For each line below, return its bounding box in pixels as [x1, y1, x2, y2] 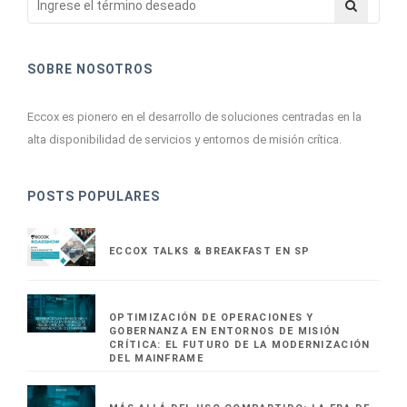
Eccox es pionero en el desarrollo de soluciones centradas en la [27, 110, 362, 124]
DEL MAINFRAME [109, 352, 203, 365]
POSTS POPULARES [27, 189, 160, 203]
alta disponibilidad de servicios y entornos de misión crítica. [27, 133, 342, 146]
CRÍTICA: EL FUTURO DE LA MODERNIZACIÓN [109, 339, 371, 352]
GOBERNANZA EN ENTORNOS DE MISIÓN [109, 325, 341, 338]
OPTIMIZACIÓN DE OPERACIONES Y [109, 312, 314, 324]
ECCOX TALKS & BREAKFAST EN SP [109, 245, 311, 257]
